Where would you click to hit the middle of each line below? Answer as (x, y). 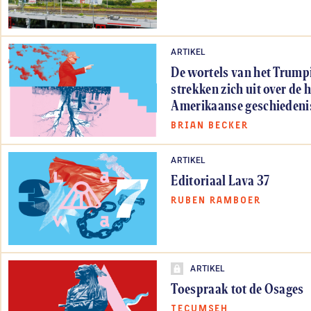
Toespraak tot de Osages (237, 288)
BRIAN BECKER (210, 125)
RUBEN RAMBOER (216, 200)
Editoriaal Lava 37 (220, 180)
